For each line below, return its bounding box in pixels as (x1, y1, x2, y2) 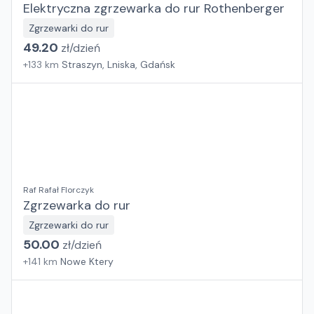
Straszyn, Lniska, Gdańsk (62, 58, 175, 71)
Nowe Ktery (60, 255, 114, 268)
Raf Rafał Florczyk (23, 184, 94, 196)
